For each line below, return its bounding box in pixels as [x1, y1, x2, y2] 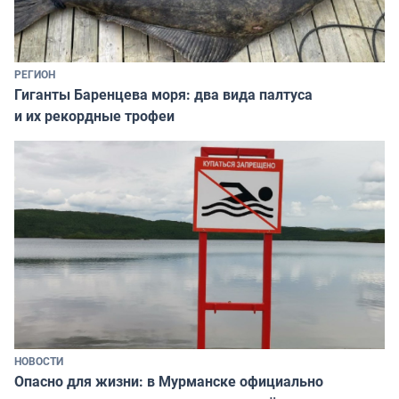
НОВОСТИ [14, 353, 63, 368]
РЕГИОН [14, 66, 55, 81]
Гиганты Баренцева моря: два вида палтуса [14, 84, 313, 104]
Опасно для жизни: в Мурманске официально [14, 370, 323, 391]
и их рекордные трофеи [14, 105, 175, 126]
